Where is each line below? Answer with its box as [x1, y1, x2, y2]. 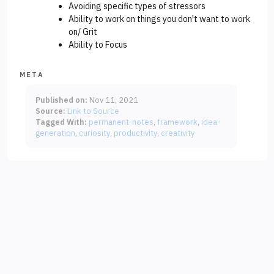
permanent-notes [89, 117, 154, 127]
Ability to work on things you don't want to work [68, 13, 250, 25]
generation [35, 128, 75, 138]
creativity [161, 128, 194, 138]
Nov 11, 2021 [89, 95, 138, 105]
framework [157, 117, 198, 127]
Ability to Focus [68, 39, 127, 51]
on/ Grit [68, 26, 97, 38]
